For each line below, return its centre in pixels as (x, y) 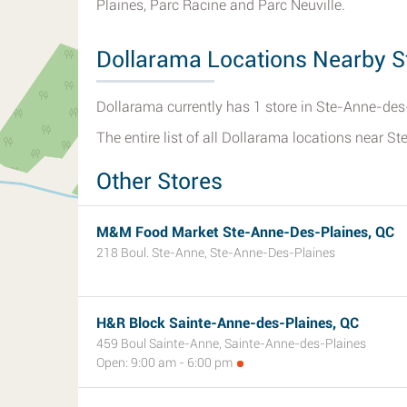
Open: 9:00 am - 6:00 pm (164, 362)
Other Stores (159, 181)
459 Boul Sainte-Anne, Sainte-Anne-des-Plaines (231, 343)
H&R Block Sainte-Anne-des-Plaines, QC (228, 323)
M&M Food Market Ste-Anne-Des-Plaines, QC (245, 232)
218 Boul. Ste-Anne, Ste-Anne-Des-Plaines (216, 253)
